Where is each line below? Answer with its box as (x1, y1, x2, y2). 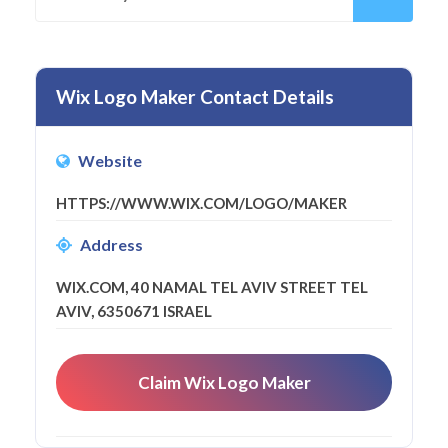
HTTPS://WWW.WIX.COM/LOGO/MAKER (56, 193, 347, 212)
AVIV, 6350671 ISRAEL (56, 301, 212, 320)
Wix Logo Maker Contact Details (56, 84, 334, 108)
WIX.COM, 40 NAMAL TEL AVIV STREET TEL (56, 277, 368, 296)
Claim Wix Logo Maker (137, 371, 311, 393)
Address (80, 234, 143, 254)
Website (78, 150, 142, 170)
